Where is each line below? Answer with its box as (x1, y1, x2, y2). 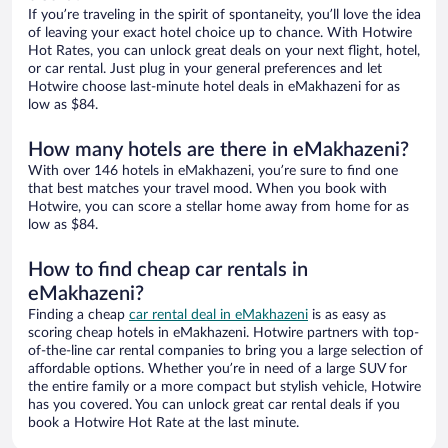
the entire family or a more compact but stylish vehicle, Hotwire (28, 380, 421, 395)
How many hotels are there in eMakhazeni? (28, 140, 409, 161)
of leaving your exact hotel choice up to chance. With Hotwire (28, 26, 412, 41)
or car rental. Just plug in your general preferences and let (28, 62, 382, 77)
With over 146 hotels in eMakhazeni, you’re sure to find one (28, 164, 398, 179)
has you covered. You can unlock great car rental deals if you (28, 398, 400, 413)
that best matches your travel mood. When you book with (28, 182, 387, 197)
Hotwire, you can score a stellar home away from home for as (28, 200, 409, 215)
